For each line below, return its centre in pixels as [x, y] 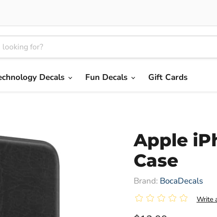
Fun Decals [108, 77]
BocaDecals [181, 181]
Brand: [147, 181]
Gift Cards [168, 77]
